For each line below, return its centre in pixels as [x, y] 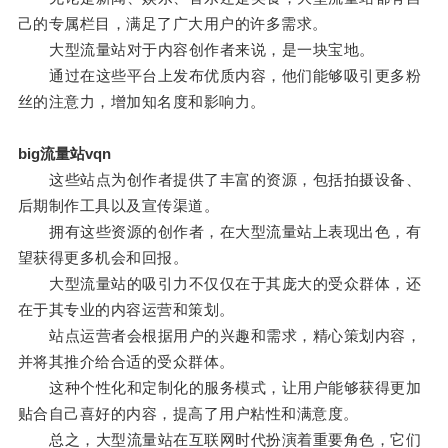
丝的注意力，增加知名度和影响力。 [141, 102]
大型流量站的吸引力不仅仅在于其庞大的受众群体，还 [219, 284]
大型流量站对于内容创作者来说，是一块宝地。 [196, 50]
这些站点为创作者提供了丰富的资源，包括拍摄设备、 [219, 180]
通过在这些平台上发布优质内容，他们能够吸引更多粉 [219, 76]
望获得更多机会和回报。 [103, 258]
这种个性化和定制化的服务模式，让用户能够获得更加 [219, 388]
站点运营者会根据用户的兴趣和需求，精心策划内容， [219, 336]
